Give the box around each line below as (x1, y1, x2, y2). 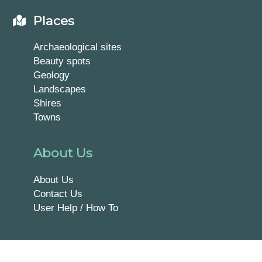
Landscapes (33, 84, 87, 95)
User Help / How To (33, 202, 119, 213)
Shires (33, 98, 62, 109)
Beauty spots (33, 56, 91, 67)
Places (33, 13, 75, 29)
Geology (33, 70, 70, 81)
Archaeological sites (33, 42, 122, 53)
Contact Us (33, 188, 83, 199)
